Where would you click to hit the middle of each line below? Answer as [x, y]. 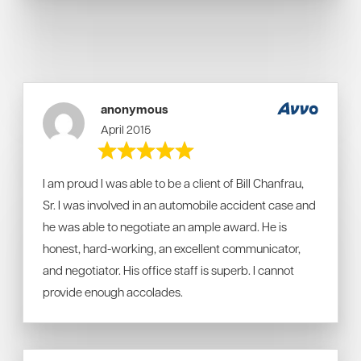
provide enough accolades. [113, 292]
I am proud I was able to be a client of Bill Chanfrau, [173, 183]
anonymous [135, 109]
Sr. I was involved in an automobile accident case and [179, 205]
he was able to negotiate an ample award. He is [165, 226]
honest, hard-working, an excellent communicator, [172, 248]
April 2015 [126, 129]
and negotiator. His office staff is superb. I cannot [168, 270]
